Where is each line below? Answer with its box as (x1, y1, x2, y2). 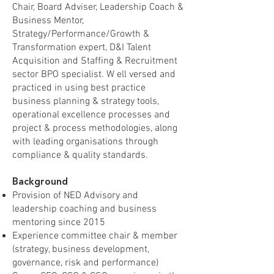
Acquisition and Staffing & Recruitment (12, 55, 177, 67)
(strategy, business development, (12, 243, 149, 256)
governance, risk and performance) (12, 257, 158, 269)
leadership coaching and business (12, 203, 157, 215)
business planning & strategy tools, (12, 95, 159, 108)
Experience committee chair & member (12, 230, 177, 242)
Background (12, 177, 68, 187)
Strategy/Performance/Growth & (12, 28, 149, 40)
